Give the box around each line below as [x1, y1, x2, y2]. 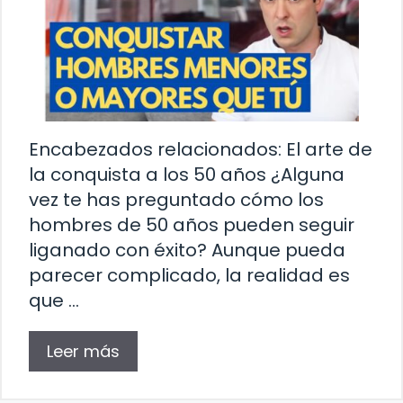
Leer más [47, 340, 120, 363]
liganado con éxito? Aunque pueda [29, 237, 345, 264]
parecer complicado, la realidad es [29, 263, 350, 289]
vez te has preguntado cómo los [29, 187, 324, 213]
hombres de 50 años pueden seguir [29, 212, 354, 238]
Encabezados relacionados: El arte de [29, 137, 372, 163]
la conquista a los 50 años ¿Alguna [29, 162, 345, 188]
